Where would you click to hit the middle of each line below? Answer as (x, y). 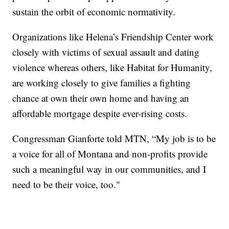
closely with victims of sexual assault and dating (106, 52)
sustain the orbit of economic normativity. (94, 12)
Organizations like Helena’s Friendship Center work (113, 37)
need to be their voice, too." (66, 185)
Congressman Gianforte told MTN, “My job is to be (114, 139)
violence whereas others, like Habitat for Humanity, (112, 67)
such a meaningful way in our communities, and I (109, 169)
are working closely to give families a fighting (102, 83)
